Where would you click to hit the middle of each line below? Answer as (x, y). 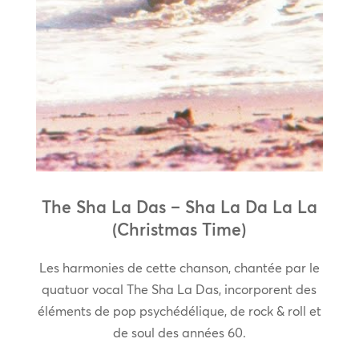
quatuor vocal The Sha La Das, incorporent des (179, 290)
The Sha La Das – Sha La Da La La (179, 207)
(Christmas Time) (179, 230)
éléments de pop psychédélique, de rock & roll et (179, 311)
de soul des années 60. (179, 333)
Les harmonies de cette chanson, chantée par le (179, 268)
